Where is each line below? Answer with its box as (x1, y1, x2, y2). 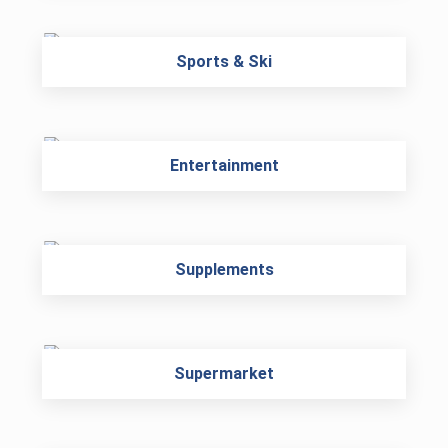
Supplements (174, 260, 274, 279)
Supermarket (174, 364, 274, 383)
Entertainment (169, 156, 279, 175)
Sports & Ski (176, 52, 272, 71)
